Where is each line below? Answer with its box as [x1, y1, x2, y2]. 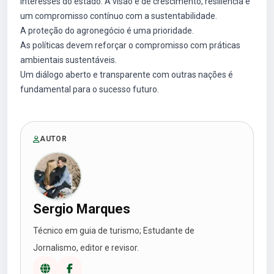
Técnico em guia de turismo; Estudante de [33, 226, 194, 235]
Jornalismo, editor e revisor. [33, 243, 139, 253]
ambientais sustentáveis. [20, 55, 117, 65]
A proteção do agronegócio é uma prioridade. [20, 26, 194, 35]
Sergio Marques [33, 201, 130, 217]
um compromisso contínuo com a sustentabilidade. [20, 11, 217, 21]
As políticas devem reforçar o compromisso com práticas [20, 40, 240, 50]
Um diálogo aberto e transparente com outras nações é [20, 70, 233, 80]
